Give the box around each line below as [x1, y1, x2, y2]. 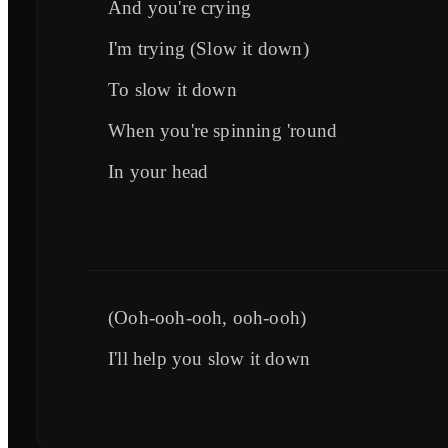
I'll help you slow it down [108, 347, 310, 369]
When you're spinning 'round [108, 119, 338, 141]
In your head [108, 160, 209, 182]
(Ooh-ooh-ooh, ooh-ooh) [108, 306, 307, 328]
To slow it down [108, 78, 237, 100]
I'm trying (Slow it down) [108, 37, 309, 59]
